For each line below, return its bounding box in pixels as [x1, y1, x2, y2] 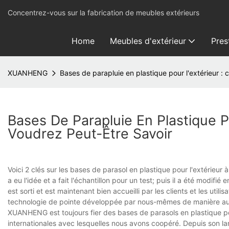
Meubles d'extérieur [109, 36, 186, 46]
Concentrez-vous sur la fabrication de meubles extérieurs [8, 8, 199, 17]
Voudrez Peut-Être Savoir [8, 125, 172, 142]
